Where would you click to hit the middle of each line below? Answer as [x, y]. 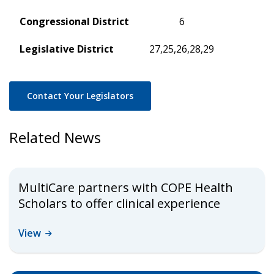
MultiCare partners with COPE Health [126, 187]
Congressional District [74, 21]
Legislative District [67, 49]
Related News [55, 137]
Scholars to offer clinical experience [119, 203]
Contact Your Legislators [80, 96]
